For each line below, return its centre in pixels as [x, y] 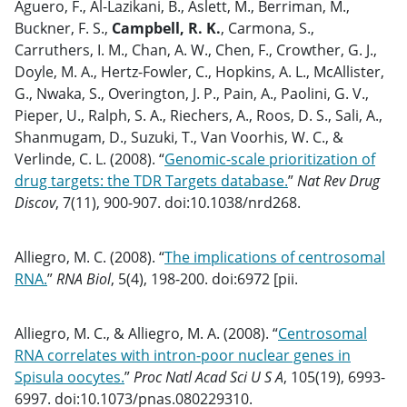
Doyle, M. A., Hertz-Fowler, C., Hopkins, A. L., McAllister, [199, 72]
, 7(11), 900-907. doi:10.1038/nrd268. [178, 203]
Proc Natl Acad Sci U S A [208, 377]
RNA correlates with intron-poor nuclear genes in [183, 355]
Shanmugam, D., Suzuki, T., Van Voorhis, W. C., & [179, 137]
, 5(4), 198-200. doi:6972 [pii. [204, 279]
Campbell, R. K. [166, 28]
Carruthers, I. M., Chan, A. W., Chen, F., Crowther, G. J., [196, 50]
